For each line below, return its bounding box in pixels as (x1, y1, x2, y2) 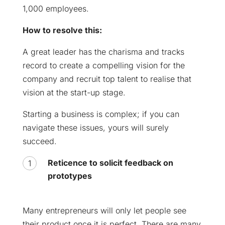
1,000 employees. (22, 3, 89, 14)
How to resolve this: (22, 25, 102, 35)
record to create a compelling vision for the (22, 60, 185, 70)
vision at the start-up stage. (22, 87, 126, 97)
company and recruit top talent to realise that (22, 73, 191, 84)
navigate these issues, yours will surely (22, 122, 169, 133)
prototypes (47, 170, 92, 181)
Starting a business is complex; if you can (22, 108, 179, 119)
